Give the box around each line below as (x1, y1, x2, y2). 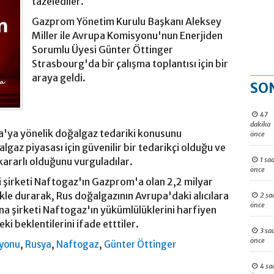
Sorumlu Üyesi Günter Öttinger (32, 43, 173, 56)
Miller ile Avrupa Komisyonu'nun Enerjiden (32, 29, 223, 42)
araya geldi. (32, 72, 86, 84)
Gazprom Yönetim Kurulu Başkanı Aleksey (32, 15, 221, 28)
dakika (250, 120, 270, 128)
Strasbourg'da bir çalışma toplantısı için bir (32, 57, 228, 70)
